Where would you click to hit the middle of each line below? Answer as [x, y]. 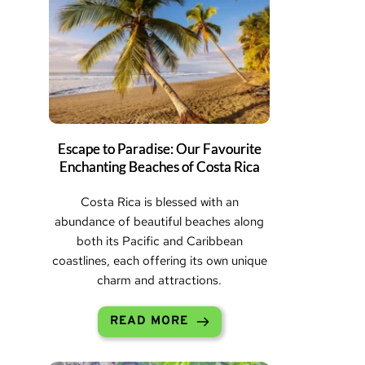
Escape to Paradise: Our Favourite [159, 148]
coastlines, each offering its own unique [159, 260]
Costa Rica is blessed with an [159, 202]
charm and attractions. [160, 280]
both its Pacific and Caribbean [159, 241]
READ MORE [149, 321]
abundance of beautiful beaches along [160, 221]
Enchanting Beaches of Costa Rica [159, 166]
